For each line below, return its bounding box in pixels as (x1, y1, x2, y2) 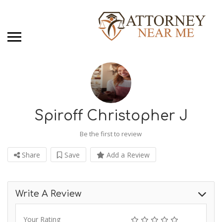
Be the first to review (80, 129, 142, 139)
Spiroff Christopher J (34, 108, 188, 124)
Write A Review (15, 189, 81, 199)
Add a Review (105, 150, 150, 160)
